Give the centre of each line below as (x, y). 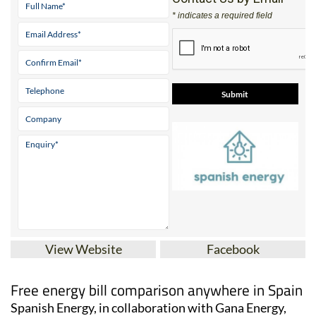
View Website (83, 249)
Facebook (233, 249)
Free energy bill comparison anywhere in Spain (157, 290)
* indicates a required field (222, 16)
